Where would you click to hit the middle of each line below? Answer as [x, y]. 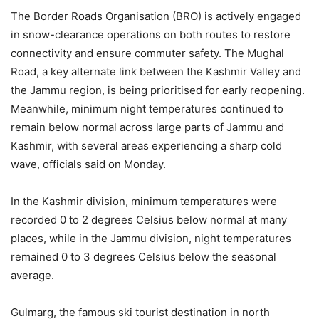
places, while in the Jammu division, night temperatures [151, 238]
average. [32, 275]
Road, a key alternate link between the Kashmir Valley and [156, 71]
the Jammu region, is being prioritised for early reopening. [158, 90]
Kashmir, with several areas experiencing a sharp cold [146, 145]
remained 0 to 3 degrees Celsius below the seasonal [143, 256]
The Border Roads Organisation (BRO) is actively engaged [156, 16]
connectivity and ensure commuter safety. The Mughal [147, 53]
